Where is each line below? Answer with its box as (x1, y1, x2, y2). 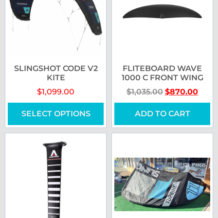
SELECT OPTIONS (21, 109, 91, 119)
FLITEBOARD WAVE (123, 64, 202, 73)
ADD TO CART (134, 109, 190, 119)
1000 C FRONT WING (121, 73, 203, 83)
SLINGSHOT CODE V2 (14, 64, 98, 73)
